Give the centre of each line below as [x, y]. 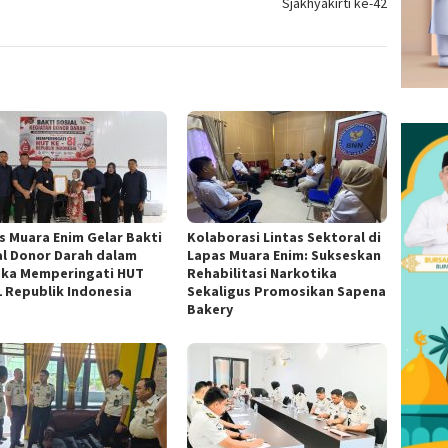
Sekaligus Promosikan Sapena [287, 291]
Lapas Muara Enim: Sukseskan [284, 255]
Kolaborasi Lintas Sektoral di [284, 237]
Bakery [210, 309]
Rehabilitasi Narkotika [262, 273]
